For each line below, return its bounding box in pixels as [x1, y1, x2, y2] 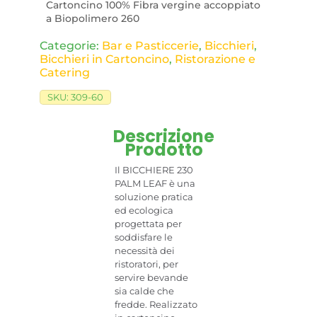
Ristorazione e [175, 52, 255, 66]
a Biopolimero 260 [46, 12, 139, 25]
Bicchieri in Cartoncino [40, 52, 169, 66]
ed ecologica [115, 204, 174, 216]
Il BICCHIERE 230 [115, 164, 194, 175]
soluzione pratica [115, 191, 194, 202]
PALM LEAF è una [115, 178, 196, 189]
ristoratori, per [115, 258, 179, 270]
